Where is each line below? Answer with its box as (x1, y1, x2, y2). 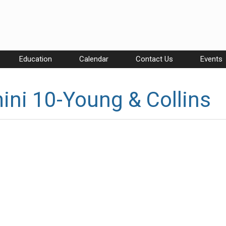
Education (19, 54, 52, 64)
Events (200, 54, 222, 64)
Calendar (79, 54, 108, 64)
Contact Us (136, 54, 173, 64)
